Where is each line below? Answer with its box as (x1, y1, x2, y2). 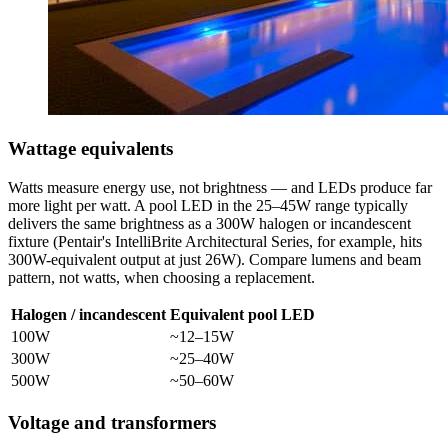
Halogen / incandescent (11, 305, 166, 323)
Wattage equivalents (8, 138, 173, 160)
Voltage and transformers (8, 411, 216, 433)
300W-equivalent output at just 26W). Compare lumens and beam (8, 250, 421, 268)
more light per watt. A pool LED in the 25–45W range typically (8, 196, 408, 214)
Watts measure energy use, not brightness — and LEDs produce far (8, 178, 432, 196)
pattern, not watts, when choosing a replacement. (8, 268, 315, 286)
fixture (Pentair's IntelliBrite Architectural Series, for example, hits (8, 232, 422, 250)
